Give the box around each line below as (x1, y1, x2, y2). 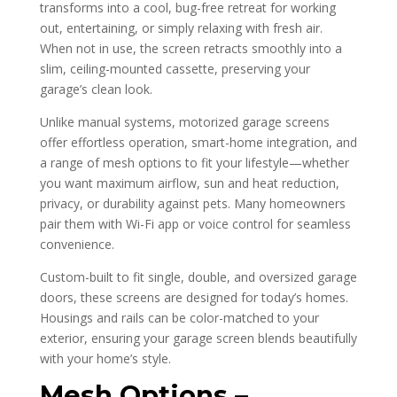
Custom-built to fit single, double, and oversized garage (39, 269, 357, 285)
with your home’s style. (39, 350, 171, 367)
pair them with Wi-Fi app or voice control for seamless (39, 215, 351, 232)
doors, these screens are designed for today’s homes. (39, 289, 348, 306)
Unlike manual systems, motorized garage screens (39, 113, 330, 130)
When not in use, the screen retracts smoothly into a (39, 40, 342, 57)
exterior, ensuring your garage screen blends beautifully (39, 330, 357, 346)
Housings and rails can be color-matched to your (39, 309, 319, 326)
